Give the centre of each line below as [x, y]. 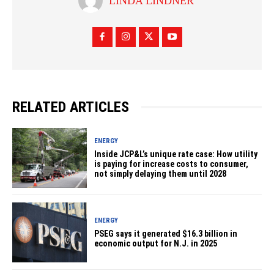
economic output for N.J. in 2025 [156, 243]
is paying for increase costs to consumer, [172, 164]
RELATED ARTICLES [71, 107]
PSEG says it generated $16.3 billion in [166, 233]
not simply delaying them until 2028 [161, 173]
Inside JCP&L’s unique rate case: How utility [176, 154]
